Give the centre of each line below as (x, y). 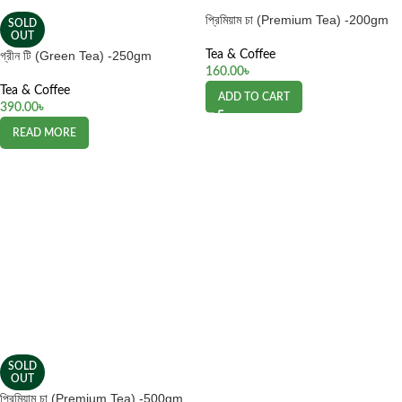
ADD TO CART (254, 97)
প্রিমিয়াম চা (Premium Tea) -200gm (297, 20)
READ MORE (44, 133)
